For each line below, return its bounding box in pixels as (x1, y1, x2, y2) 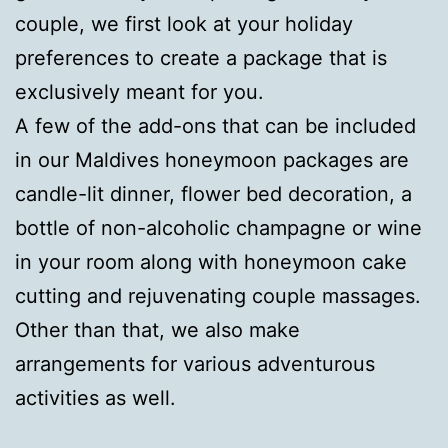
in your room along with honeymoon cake (15, 250, 407, 275)
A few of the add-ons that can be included (15, 114, 416, 139)
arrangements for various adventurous (15, 352, 375, 377)
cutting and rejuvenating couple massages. (15, 284, 421, 309)
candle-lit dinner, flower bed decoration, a (15, 182, 412, 207)
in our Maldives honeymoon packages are (15, 148, 409, 173)
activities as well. (15, 386, 176, 411)
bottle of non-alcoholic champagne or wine (15, 216, 422, 241)
